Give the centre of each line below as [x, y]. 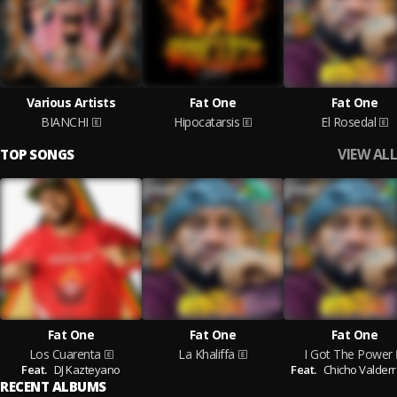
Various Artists [71, 102]
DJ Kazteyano [87, 370]
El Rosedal [348, 122]
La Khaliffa [206, 354]
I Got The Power [348, 354]
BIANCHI [65, 122]
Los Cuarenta [65, 354]
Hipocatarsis [206, 122]
